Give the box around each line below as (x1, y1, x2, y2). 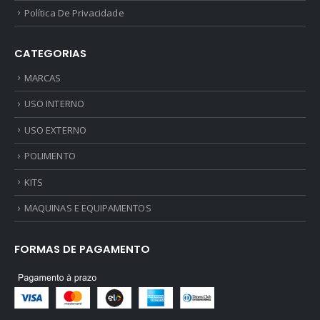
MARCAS (24, 71, 61, 84)
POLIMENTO (24, 149, 76, 163)
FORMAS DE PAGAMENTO (14, 241, 150, 256)
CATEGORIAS (14, 45, 86, 61)
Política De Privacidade (24, 6, 124, 19)
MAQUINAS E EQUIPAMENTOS (24, 201, 151, 215)
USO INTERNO (24, 97, 84, 111)
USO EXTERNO (24, 123, 86, 136)
